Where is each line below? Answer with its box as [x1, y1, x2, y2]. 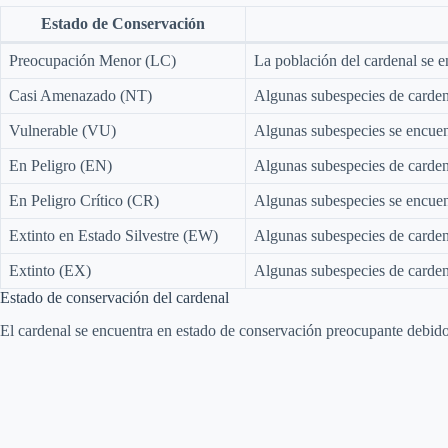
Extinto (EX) [9, 261, 91, 279]
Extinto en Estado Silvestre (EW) [9, 226, 218, 244]
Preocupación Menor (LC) [9, 51, 176, 69]
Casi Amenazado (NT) [9, 86, 152, 104]
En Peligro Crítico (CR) [9, 191, 159, 209]
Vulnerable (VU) [9, 121, 116, 139]
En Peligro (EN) [9, 156, 112, 174]
